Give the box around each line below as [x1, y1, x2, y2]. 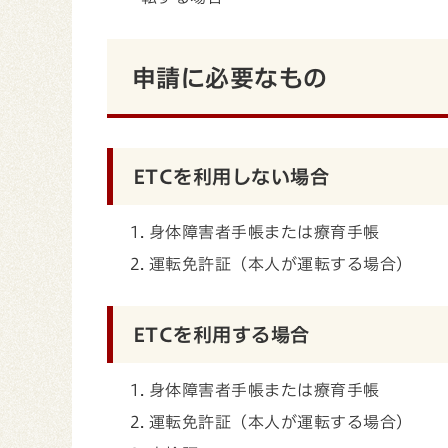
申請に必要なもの [132, 66, 328, 90]
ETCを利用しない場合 [133, 167, 330, 186]
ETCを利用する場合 [133, 325, 310, 344]
